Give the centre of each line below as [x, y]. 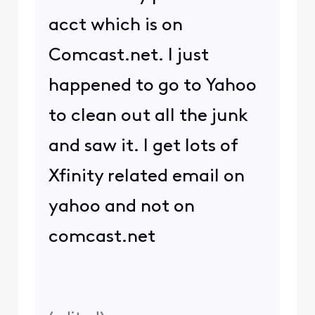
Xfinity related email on [146, 176]
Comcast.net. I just [128, 56]
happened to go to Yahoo [152, 86]
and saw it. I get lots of [143, 146]
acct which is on [115, 25]
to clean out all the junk [148, 116]
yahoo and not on [121, 207]
